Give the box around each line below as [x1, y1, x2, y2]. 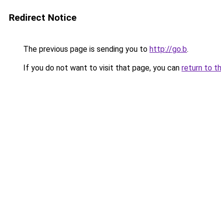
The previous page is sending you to [21, 44, 149, 54]
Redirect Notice [9, 12, 76, 23]
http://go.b [149, 44, 187, 54]
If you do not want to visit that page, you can [21, 63, 182, 73]
